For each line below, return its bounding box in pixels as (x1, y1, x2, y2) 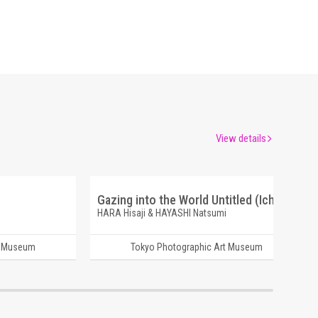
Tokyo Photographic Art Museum (130, 241, 263, 253)
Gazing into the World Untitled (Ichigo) (97, 192, 295, 207)
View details (216, 132, 267, 145)
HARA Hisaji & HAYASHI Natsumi (97, 207, 226, 219)
